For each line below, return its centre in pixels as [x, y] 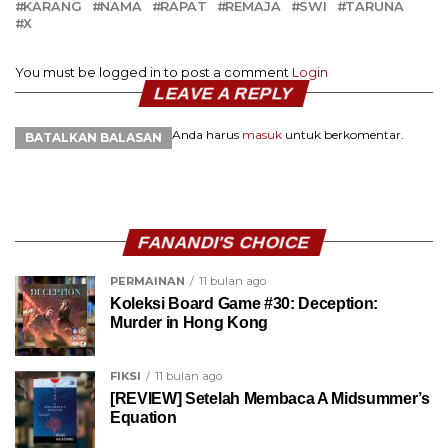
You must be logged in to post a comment [153, 72]
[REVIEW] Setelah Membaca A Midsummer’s [270, 398]
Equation [143, 417]
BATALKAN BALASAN [93, 137]
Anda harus [207, 134]
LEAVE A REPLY [224, 92]
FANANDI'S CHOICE [224, 241]
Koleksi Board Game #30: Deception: [244, 303]
